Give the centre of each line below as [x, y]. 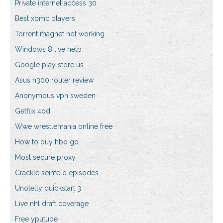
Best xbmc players [45, 19]
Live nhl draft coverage [52, 204]
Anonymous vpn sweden [55, 96]
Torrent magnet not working [60, 34]
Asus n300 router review [54, 80]
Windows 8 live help [48, 50]
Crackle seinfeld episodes [57, 173]
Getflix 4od [33, 111]
